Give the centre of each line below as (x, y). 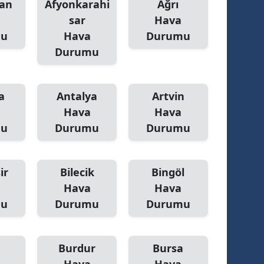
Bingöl (168, 172)
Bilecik (77, 172)
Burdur (77, 248)
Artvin (168, 96)
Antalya (77, 96)
